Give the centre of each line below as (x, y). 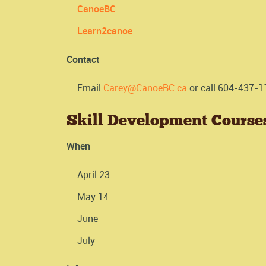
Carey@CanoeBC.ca (145, 88)
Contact (83, 59)
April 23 (94, 175)
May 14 (93, 197)
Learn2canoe (105, 31)
